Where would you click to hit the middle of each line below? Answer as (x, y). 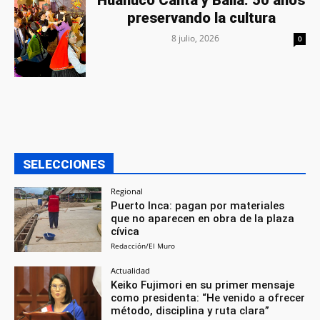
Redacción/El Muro (143, 245)
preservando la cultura (201, 17)
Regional (127, 191)
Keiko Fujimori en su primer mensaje (203, 285)
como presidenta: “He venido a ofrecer (208, 298)
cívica (125, 231)
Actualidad (131, 271)
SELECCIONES (64, 164)
